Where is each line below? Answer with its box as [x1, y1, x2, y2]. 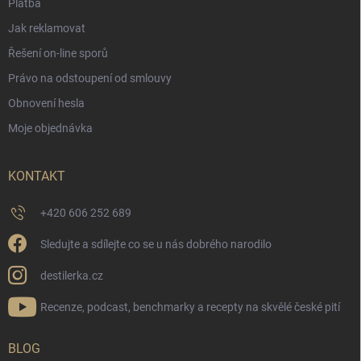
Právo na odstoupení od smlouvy [8, 71, 172, 85]
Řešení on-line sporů [8, 46, 108, 60]
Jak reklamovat [8, 21, 85, 35]
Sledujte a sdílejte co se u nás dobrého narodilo [40, 237, 272, 251]
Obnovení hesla [8, 96, 85, 110]
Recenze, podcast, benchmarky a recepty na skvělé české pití [40, 300, 340, 313]
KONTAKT [8, 168, 65, 184]
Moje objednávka [8, 121, 93, 135]
